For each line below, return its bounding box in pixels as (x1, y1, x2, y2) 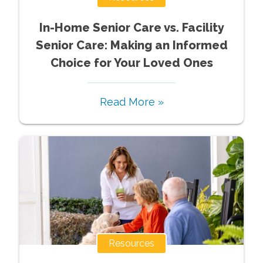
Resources (109, 237, 154, 249)
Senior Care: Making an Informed (35, 38, 228, 52)
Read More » (99, 95, 164, 108)
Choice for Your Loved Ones (50, 55, 213, 70)
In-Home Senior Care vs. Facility (39, 20, 224, 35)
